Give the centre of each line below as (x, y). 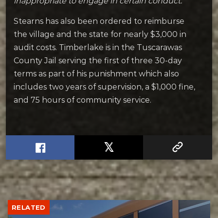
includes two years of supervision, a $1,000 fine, (104, 87)
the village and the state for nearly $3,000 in (100, 35)
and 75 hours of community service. (82, 100)
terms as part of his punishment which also (96, 74)
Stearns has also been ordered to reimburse (99, 21)
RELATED (29, 207)
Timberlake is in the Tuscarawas (120, 48)
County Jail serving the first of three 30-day (98, 61)
